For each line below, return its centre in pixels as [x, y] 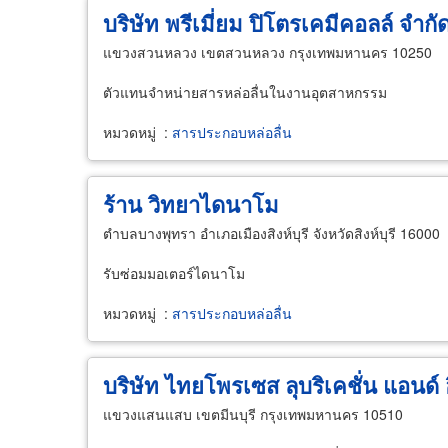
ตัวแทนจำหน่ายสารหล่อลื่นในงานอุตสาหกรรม [245, 92]
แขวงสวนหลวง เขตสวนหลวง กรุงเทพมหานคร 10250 [267, 52]
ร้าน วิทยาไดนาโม [191, 204]
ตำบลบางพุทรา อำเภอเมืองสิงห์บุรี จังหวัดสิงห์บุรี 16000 [271, 233]
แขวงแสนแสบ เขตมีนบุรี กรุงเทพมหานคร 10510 [253, 414]
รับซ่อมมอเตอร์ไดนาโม [174, 273]
